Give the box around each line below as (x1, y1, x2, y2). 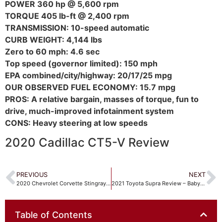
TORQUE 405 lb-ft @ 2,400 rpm (5, 10, 129, 21)
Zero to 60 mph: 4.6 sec (5, 46, 100, 56)
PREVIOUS (16, 170, 48, 178)
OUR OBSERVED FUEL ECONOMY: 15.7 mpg (5, 82, 175, 92)
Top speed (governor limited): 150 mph (5, 58, 158, 68)
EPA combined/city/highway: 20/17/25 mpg (5, 70, 172, 80)
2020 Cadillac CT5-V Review (5, 135, 169, 150)
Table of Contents (15, 209, 92, 220)
